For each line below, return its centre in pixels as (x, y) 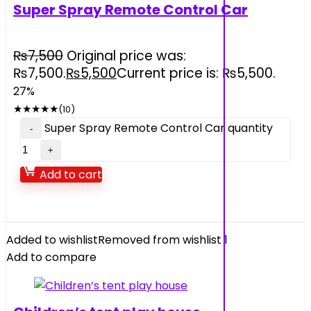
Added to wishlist (52, 240)
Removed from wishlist (160, 240)
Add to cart (69, 175)
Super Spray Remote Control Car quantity (159, 128)
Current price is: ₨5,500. (196, 73)
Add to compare (51, 257)
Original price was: (126, 56)
